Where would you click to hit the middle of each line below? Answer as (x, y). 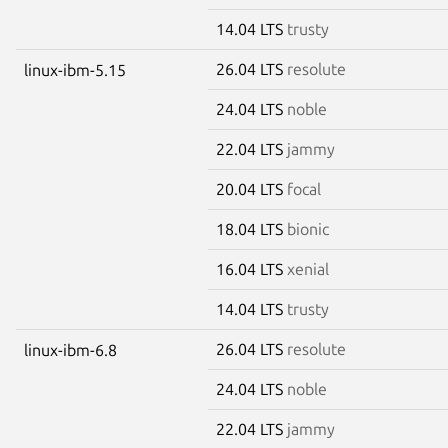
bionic (308, 228)
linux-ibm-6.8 (70, 349)
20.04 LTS (251, 188)
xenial (308, 268)
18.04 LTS (251, 228)
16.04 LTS (251, 268)
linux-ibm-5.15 (75, 69)
